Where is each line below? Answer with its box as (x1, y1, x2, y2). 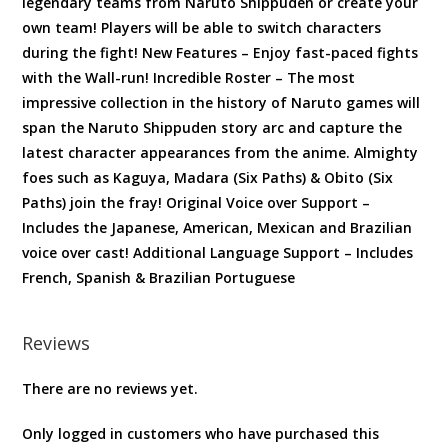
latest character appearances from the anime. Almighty (22, 142, 419, 162)
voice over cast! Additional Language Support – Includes (22, 242, 414, 262)
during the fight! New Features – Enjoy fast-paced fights (22, 42, 419, 62)
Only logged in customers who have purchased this (22, 423, 380, 443)
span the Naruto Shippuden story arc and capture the (22, 117, 403, 137)
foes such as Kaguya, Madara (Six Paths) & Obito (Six (22, 167, 394, 187)
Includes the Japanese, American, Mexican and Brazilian (22, 217, 413, 237)
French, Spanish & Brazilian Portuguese (22, 267, 296, 287)
